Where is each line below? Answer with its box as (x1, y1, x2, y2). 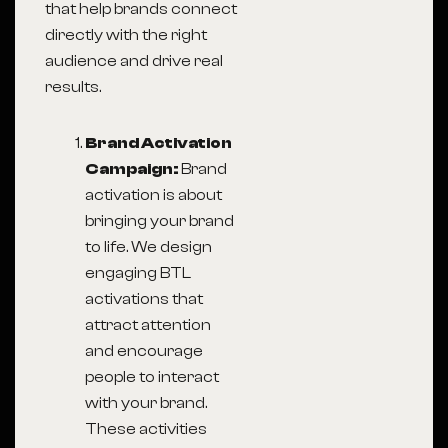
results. (45, 78, 101, 96)
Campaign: (85, 160, 181, 178)
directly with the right (45, 26, 207, 44)
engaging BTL (85, 264, 191, 282)
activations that (85, 290, 203, 308)
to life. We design (85, 238, 212, 256)
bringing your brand (85, 212, 234, 230)
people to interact (85, 368, 219, 386)
